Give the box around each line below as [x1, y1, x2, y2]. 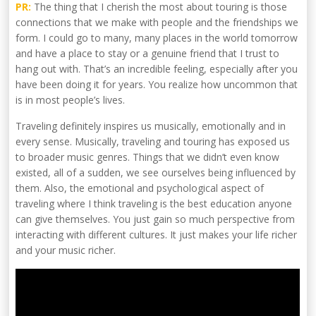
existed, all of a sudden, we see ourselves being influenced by [16, 166, 296, 180]
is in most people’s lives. [16, 93, 126, 107]
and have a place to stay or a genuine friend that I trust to [16, 47, 280, 61]
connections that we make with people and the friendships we [16, 16, 299, 30]
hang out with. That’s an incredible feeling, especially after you [16, 62, 298, 76]
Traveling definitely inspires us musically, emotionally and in [16, 119, 286, 133]
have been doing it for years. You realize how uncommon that [16, 78, 298, 92]
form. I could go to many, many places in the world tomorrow [16, 31, 298, 45]
